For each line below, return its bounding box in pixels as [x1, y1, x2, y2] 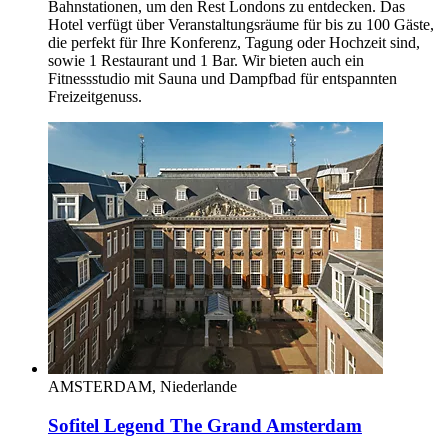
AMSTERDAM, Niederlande [48, 377, 237, 395]
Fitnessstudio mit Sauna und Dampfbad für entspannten [48, 69, 397, 87]
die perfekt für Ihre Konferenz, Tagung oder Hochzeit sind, [48, 33, 420, 51]
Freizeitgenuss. [48, 87, 142, 105]
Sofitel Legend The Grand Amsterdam [48, 414, 362, 436]
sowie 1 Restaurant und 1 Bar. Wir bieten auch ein [48, 51, 364, 69]
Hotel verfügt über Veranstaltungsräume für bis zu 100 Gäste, [48, 15, 434, 33]
